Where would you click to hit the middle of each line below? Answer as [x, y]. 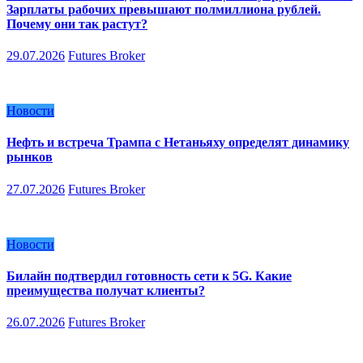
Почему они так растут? [77, 23]
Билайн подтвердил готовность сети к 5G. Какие [149, 275]
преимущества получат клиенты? [106, 290]
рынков [30, 157]
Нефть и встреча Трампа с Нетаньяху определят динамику [178, 143]
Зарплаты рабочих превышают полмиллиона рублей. [164, 9]
